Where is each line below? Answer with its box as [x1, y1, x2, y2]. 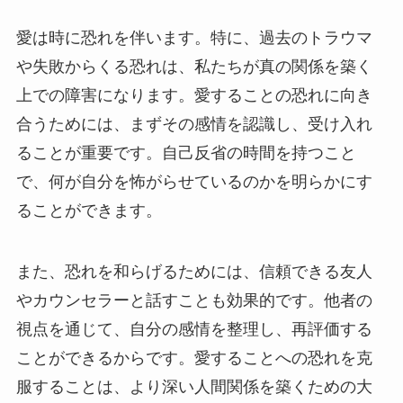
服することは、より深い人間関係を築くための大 [15, 378, 372, 397]
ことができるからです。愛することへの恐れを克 [15, 349, 372, 368]
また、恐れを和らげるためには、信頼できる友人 [15, 263, 372, 282]
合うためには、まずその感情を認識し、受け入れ [15, 115, 372, 134]
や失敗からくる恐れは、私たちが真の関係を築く [15, 58, 372, 76]
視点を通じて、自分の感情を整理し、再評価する [15, 320, 372, 339]
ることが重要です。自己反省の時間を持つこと [15, 144, 356, 163]
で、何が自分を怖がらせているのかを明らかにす [15, 173, 372, 192]
